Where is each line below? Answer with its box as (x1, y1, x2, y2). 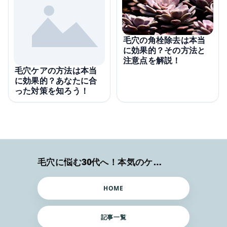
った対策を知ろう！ (15, 85, 89, 96)
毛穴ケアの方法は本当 (15, 64, 97, 76)
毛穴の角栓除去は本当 (123, 34, 206, 46)
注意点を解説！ (123, 54, 181, 66)
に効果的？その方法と (123, 44, 206, 56)
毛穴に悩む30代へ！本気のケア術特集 (153, 157, 162, 167)
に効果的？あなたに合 (15, 74, 97, 86)
